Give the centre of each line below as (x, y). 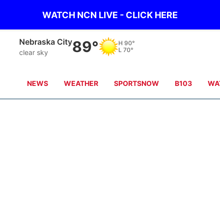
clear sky (34, 52)
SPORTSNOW (137, 83)
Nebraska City (46, 41)
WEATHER (81, 83)
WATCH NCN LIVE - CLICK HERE (110, 15)
